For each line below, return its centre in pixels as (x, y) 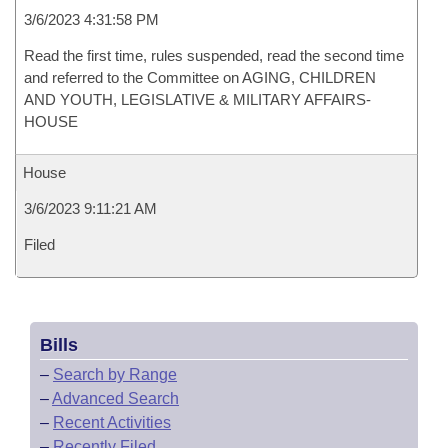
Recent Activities (112, 422)
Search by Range (115, 374)
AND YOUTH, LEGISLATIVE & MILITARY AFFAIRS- (197, 99)
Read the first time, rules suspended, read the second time (214, 55)
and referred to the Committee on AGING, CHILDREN (200, 77)
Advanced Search (115, 398)
